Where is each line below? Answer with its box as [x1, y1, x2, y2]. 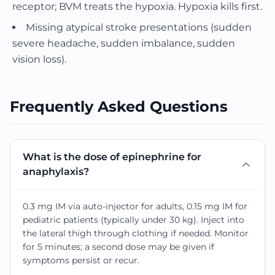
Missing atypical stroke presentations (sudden [26, 21, 252, 33]
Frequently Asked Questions [10, 98, 228, 115]
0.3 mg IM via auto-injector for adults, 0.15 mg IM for [23, 201, 247, 212]
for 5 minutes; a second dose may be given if [23, 241, 214, 252]
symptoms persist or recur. [23, 255, 139, 266]
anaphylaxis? [23, 166, 89, 177]
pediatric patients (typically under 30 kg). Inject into [23, 214, 244, 225]
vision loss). [12, 53, 66, 65]
